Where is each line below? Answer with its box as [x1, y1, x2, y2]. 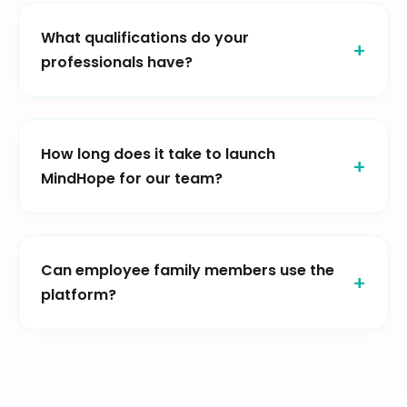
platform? [41, 284, 116, 306]
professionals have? [41, 52, 193, 74]
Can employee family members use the [41, 260, 334, 282]
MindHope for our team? [41, 168, 223, 190]
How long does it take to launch [41, 144, 275, 165]
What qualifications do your [41, 27, 249, 49]
